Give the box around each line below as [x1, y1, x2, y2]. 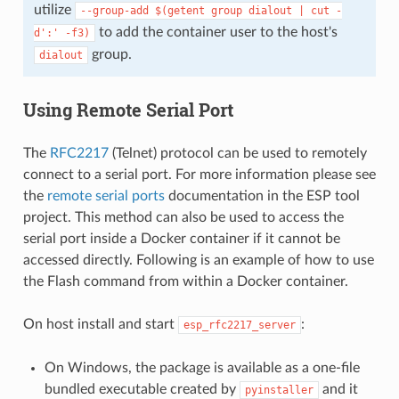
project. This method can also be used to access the [22, 209, 344, 224]
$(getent [154, 4, 205, 17]
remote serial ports [46, 188, 165, 203]
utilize [33, 2, 75, 17]
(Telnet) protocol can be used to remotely [108, 145, 367, 160]
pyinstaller [244, 383, 313, 396]
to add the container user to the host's [94, 24, 338, 39]
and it [318, 381, 358, 396]
